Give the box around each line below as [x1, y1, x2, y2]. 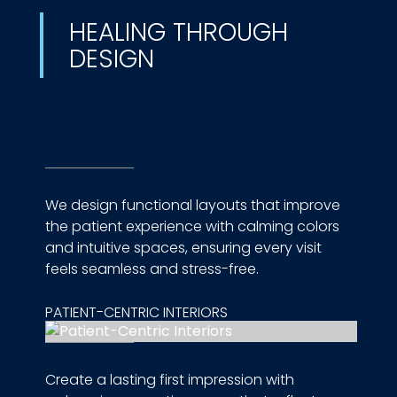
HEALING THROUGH [68, 15, 288, 51]
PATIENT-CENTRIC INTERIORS [44, 302, 228, 323]
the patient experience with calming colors [44, 216, 339, 237]
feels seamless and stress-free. [44, 259, 259, 280]
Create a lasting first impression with [44, 370, 294, 391]
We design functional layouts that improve [44, 195, 340, 216]
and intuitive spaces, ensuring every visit [44, 237, 322, 259]
